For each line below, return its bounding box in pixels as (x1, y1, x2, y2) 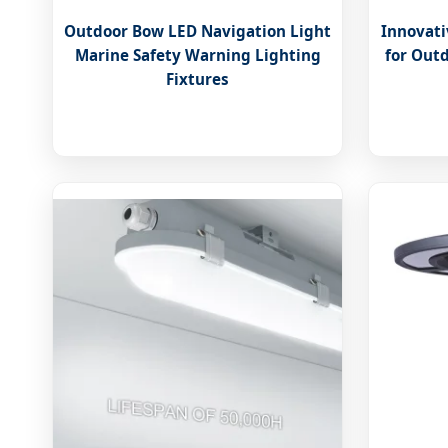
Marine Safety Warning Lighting (74, 45, 321, 66)
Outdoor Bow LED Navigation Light (64, 21, 332, 42)
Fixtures (166, 69, 230, 90)
